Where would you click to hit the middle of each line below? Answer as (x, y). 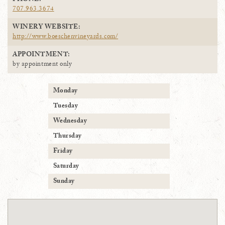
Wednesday (70, 122)
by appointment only (42, 65)
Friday (63, 152)
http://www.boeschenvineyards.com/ (66, 37)
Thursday (67, 137)
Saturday (66, 167)
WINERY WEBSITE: (47, 28)
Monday (65, 92)
